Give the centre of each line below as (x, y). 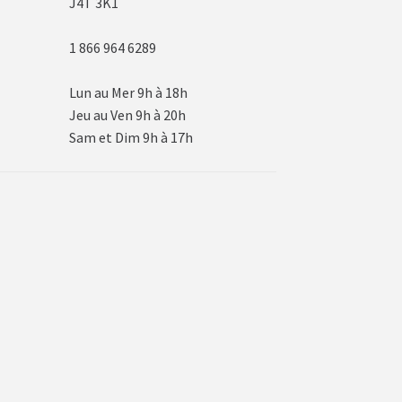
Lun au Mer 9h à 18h (128, 93)
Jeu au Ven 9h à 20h (127, 115)
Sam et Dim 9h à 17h (131, 138)
